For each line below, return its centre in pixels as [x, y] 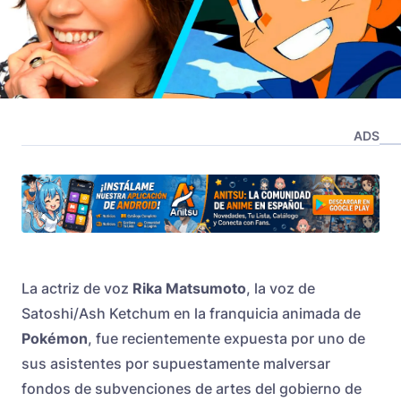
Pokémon [55, 339]
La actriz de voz [77, 289]
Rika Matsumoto [189, 289]
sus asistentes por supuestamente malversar [176, 364]
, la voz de [281, 289]
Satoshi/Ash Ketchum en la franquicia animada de [191, 314]
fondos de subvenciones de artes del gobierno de [192, 389]
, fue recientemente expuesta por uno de [226, 339]
